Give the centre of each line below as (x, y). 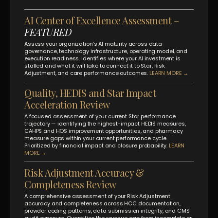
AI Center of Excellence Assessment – (101, 20)
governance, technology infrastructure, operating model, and (106, 51)
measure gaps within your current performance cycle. (96, 138)
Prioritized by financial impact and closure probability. (97, 145)
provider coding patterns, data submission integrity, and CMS (107, 210)
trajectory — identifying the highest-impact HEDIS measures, (105, 123)
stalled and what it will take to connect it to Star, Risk (95, 65)
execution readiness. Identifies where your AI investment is (102, 58)
